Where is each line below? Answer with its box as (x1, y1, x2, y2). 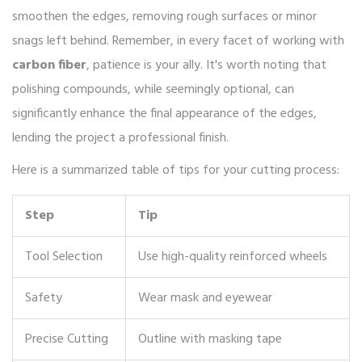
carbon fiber (12, 55, 86, 77)
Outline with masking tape (138, 329, 282, 351)
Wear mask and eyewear (138, 288, 272, 309)
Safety (25, 288, 62, 309)
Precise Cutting (25, 329, 108, 351)
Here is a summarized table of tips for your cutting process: (12, 160, 339, 182)
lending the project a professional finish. (12, 128, 229, 149)
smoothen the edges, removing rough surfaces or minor (12, 6, 317, 28)
